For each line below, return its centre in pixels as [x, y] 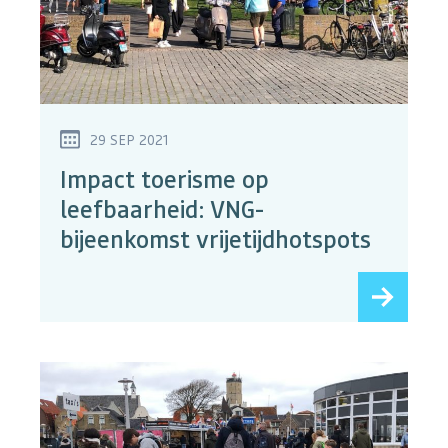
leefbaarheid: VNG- [162, 209]
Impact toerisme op [164, 179]
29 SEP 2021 [129, 139]
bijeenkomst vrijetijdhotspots [215, 239]
